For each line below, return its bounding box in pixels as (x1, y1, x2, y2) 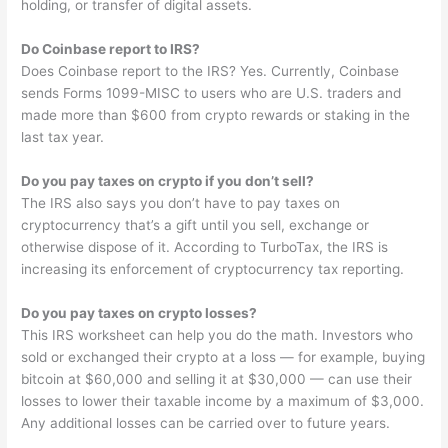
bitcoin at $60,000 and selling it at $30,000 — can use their (21, 370, 413, 387)
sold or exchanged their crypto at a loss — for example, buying (21, 348, 426, 365)
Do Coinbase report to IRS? (21, 41, 201, 58)
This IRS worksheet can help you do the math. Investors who (21, 326, 414, 343)
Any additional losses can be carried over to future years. (21, 414, 391, 431)
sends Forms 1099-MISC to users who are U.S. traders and (21, 85, 402, 102)
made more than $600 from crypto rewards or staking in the (21, 107, 411, 124)
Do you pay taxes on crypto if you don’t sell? (21, 173, 315, 190)
